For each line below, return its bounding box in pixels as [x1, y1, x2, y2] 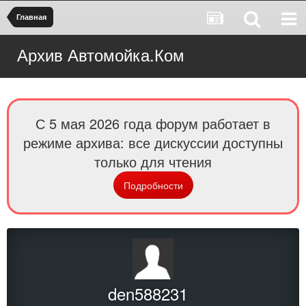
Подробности [123, 178, 183, 192]
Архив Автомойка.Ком [17, 42, 184, 66]
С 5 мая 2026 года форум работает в [36, 113, 270, 133]
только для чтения [94, 152, 212, 171]
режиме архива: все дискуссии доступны [23, 133, 283, 152]
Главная [16, 12, 46, 22]
